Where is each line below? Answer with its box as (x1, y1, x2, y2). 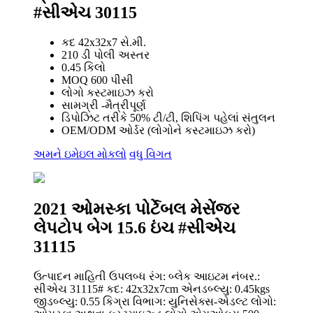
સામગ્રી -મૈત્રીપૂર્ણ (61, 99, 146, 111)
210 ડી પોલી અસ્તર (61, 48, 150, 61)
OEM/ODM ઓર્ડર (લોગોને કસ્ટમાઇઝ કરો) (61, 124, 255, 136)
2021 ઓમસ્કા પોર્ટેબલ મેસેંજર (34, 199, 240, 218)
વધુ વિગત (129, 147, 172, 160)
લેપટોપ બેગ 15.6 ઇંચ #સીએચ (34, 218, 235, 237)
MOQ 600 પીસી (61, 73, 133, 86)
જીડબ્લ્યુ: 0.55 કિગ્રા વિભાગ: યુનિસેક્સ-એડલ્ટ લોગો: (34, 295, 276, 307)
